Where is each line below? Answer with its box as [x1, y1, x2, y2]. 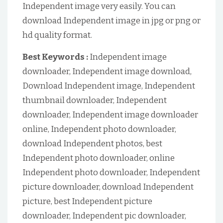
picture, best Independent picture [22, 196, 152, 207]
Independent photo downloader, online [22, 153, 175, 163]
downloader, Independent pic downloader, [22, 211, 186, 221]
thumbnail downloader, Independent [22, 95, 167, 106]
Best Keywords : [22, 52, 88, 62]
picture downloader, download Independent [22, 182, 194, 192]
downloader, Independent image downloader [22, 110, 198, 120]
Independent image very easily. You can [22, 1, 176, 11]
